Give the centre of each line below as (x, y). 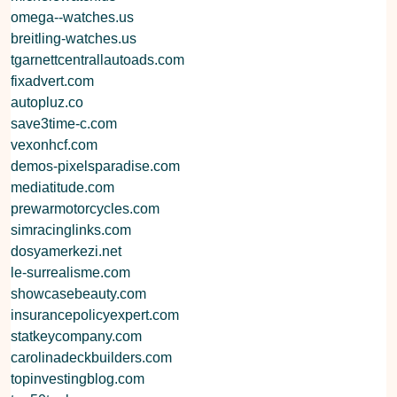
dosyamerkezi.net (66, 251)
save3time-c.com (64, 123)
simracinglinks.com (71, 230)
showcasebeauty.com (78, 293)
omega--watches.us (72, 17)
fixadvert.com (52, 81)
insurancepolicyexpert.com (95, 315)
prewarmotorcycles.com (85, 208)
